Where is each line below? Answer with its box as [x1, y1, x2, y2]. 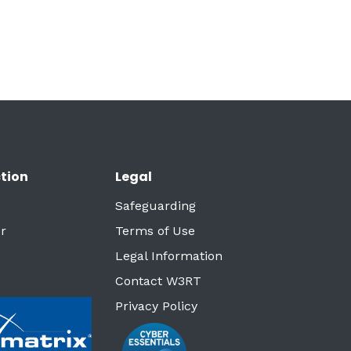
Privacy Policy [114, 299, 197, 313]
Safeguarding [114, 198, 196, 213]
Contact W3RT [114, 273, 201, 288]
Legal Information [114, 248, 223, 263]
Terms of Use [114, 223, 195, 238]
